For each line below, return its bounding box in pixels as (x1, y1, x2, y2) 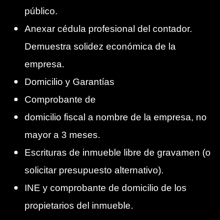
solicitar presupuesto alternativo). (25, 165, 164, 176)
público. (25, 6, 57, 17)
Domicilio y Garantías (25, 77, 114, 87)
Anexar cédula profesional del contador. (25, 24, 192, 34)
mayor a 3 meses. (25, 130, 100, 140)
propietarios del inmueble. (25, 200, 133, 211)
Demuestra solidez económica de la (25, 41, 176, 52)
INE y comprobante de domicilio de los (25, 183, 187, 193)
